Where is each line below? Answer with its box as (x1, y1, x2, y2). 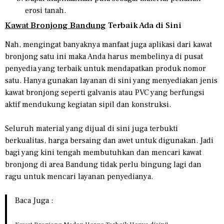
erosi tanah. (25, 5, 66, 15)
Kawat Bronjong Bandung (5, 19, 106, 31)
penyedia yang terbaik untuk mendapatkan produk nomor (5, 63, 206, 73)
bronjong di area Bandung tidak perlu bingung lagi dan (5, 159, 201, 169)
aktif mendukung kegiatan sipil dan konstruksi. (5, 99, 171, 109)
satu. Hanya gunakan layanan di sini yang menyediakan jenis (5, 75, 217, 85)
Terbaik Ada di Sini (106, 19, 181, 31)
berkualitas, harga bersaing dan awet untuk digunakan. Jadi (5, 135, 213, 145)
